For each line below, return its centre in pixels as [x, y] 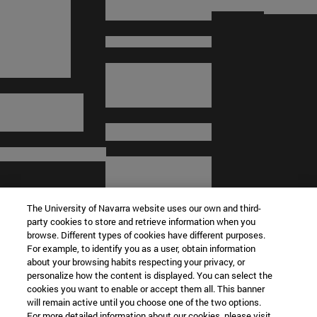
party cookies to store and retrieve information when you [142, 221]
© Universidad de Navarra [75, 275]
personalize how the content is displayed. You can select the [150, 275]
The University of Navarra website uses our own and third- [144, 208]
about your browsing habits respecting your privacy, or [136, 262]
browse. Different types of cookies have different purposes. [146, 235]
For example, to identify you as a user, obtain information [142, 248]
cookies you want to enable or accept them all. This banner [146, 289]
